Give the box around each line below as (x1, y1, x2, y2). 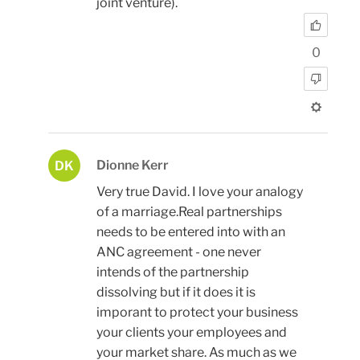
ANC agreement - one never (96, 244, 261, 260)
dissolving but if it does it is (96, 284, 256, 301)
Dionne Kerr (96, 157, 169, 174)
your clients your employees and (96, 325, 287, 341)
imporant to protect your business (96, 305, 298, 321)
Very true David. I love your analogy (96, 184, 303, 200)
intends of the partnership (96, 264, 249, 280)
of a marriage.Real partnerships (96, 204, 282, 220)
